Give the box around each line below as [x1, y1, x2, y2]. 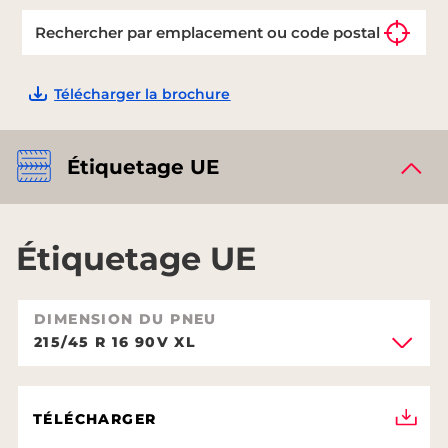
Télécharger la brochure [54, 84, 231, 103]
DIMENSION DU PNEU [34, 309, 217, 328]
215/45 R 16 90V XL [34, 332, 197, 351]
